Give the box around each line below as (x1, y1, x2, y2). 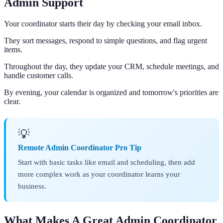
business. (18, 182, 46, 191)
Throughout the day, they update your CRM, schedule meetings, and (4, 62, 219, 71)
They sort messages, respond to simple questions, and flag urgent (4, 36, 207, 45)
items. (4, 45, 22, 54)
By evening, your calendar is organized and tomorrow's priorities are (4, 88, 219, 97)
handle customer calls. (4, 71, 73, 80)
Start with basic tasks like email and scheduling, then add (18, 158, 195, 167)
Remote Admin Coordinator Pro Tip (18, 143, 141, 152)
